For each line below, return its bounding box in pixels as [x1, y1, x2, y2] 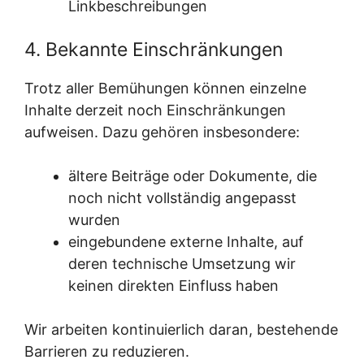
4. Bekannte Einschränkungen [24, 38, 283, 61]
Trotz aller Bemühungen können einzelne [24, 80, 306, 97]
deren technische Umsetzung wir [68, 255, 296, 272]
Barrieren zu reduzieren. [24, 343, 189, 360]
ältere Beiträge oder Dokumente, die [68, 167, 317, 184]
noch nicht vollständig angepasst [68, 189, 297, 206]
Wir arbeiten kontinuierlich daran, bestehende [24, 321, 338, 338]
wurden [68, 211, 120, 228]
